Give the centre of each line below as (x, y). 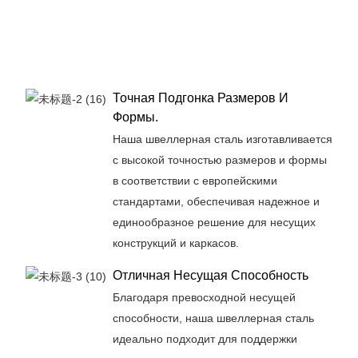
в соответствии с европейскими (195, 180)
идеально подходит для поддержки (205, 338)
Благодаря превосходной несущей (204, 297)
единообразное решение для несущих (214, 222)
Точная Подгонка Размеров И (200, 97)
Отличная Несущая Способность (210, 275)
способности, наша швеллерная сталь (213, 318)
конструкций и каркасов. (175, 243)
